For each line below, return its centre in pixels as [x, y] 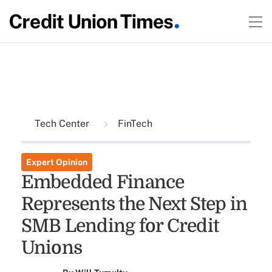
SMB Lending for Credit [120, 226]
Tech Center [63, 124]
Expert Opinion [56, 162]
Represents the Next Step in [134, 204]
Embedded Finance [103, 182]
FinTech [134, 124]
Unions [52, 248]
